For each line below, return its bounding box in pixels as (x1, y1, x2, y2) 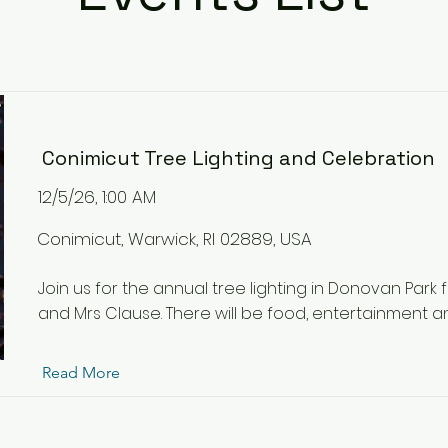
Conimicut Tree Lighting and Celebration (42, 145, 435, 171)
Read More (42, 363, 120, 382)
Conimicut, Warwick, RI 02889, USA (37, 227, 312, 251)
